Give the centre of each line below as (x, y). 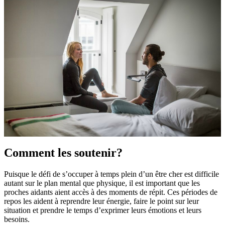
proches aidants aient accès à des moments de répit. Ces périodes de (111, 192)
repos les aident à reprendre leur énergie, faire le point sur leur (101, 201)
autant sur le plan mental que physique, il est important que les (102, 183)
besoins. (17, 219)
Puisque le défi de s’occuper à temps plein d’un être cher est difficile (111, 174)
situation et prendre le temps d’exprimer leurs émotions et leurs (103, 210)
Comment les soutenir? (63, 153)
